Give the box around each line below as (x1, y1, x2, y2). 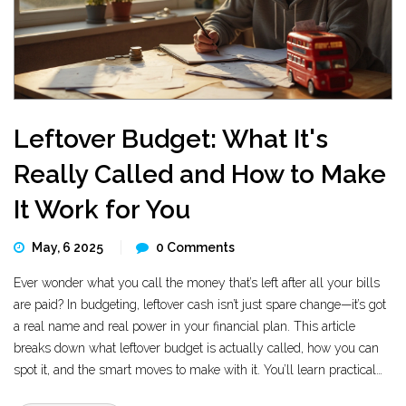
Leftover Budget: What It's (14, 124, 328, 154)
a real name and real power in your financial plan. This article (14, 319, 355, 333)
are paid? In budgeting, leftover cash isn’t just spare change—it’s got (14, 297, 386, 312)
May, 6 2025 (32, 240, 106, 255)
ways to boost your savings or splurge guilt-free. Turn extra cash (14, 384, 374, 399)
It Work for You (14, 195, 190, 225)
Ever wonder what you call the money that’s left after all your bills (14, 275, 380, 290)
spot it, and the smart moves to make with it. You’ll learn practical (14, 362, 376, 377)
